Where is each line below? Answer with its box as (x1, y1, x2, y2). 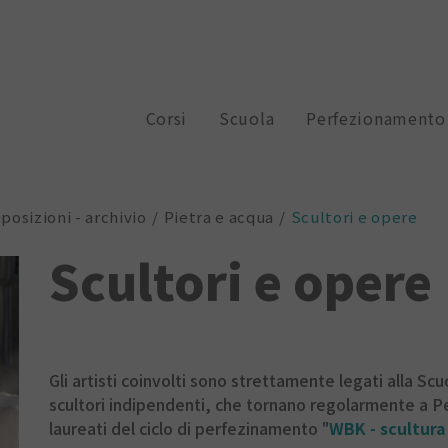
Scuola (219, 106, 275, 131)
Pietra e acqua (163, 205, 275, 227)
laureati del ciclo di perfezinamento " (48, 415, 329, 440)
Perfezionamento (306, 106, 446, 131)
